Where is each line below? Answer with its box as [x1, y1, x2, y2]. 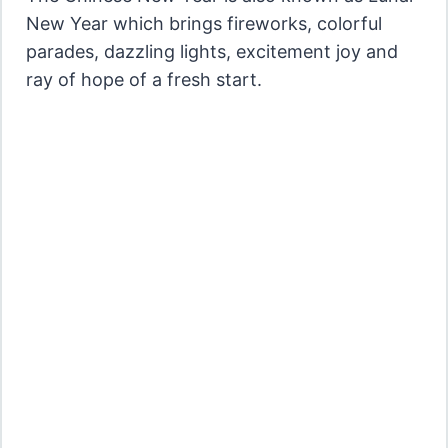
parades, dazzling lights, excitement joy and [25, 41, 398, 63]
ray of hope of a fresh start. [25, 69, 262, 91]
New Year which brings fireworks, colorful [25, 13, 382, 35]
